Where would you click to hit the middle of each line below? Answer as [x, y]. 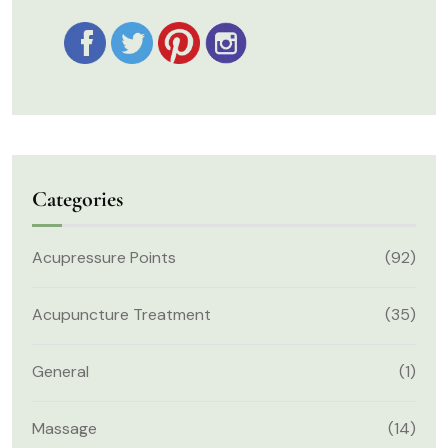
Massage [64, 428]
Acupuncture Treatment [121, 314]
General [60, 371]
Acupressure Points [104, 257]
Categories [77, 198]
